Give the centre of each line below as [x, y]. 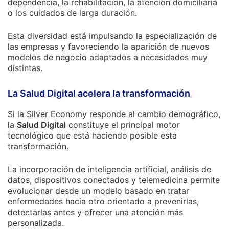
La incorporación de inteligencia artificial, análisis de [109, 169]
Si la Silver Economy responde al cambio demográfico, [114, 114]
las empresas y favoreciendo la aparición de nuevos [108, 47]
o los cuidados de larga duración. [72, 13]
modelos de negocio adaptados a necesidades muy [108, 57]
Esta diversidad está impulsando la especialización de [112, 36]
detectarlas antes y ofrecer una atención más [95, 212]
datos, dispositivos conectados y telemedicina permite [114, 180]
